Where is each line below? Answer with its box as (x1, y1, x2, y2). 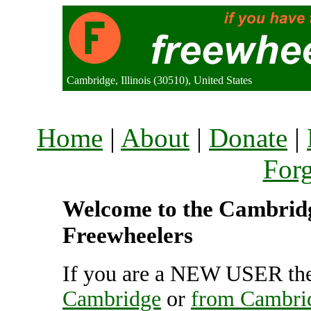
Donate (209, 123, 287, 153)
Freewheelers (62, 222, 193, 248)
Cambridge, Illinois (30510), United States (67, 74, 252, 86)
